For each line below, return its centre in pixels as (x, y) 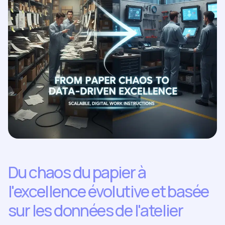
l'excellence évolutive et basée (108, 191)
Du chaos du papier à (77, 172)
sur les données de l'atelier (96, 210)
